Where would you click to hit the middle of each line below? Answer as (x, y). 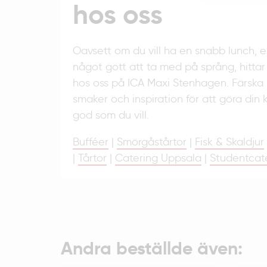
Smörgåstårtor (152, 142)
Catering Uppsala (158, 158)
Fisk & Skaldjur (229, 142)
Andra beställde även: (152, 249)
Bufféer (91, 142)
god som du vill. (111, 115)
